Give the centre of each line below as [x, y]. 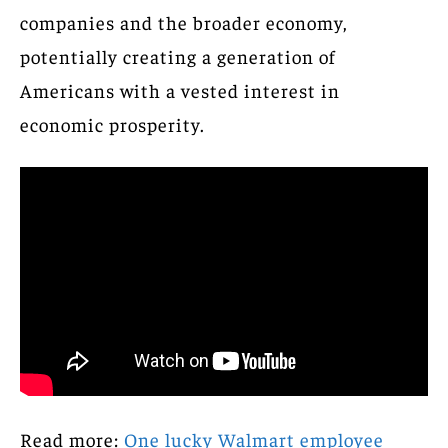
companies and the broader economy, [184, 21]
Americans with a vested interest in [180, 89]
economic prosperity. [112, 123]
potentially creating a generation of [178, 55]
